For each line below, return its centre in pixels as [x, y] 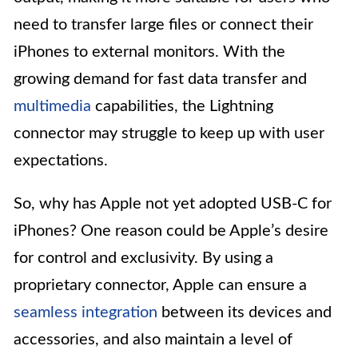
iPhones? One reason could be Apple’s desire [171, 231]
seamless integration [86, 313]
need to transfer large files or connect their [163, 25]
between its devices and [245, 313]
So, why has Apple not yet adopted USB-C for [173, 204]
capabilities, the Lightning [182, 107]
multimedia [52, 107]
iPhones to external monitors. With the [149, 52]
